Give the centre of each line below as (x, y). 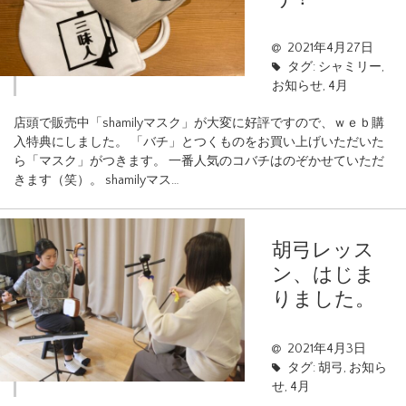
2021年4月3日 (326, 348)
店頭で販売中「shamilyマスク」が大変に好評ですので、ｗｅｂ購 (199, 123)
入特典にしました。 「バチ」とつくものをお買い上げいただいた (199, 142)
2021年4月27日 (330, 48)
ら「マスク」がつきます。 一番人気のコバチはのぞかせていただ (199, 161)
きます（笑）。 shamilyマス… (97, 180)
